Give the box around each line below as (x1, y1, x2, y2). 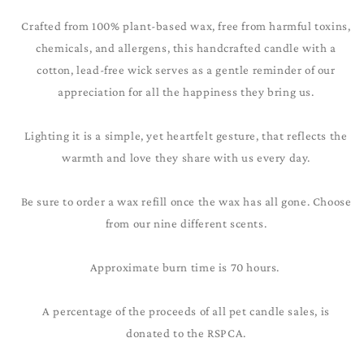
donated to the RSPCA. (126, 327, 246, 340)
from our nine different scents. (105, 217, 267, 230)
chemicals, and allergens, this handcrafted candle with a (36, 41, 336, 54)
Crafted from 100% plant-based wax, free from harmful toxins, (21, 19, 351, 32)
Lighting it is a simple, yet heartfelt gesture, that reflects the (24, 129, 348, 142)
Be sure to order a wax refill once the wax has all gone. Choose (20, 195, 352, 208)
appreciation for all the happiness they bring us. (58, 85, 314, 98)
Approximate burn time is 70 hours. (89, 261, 283, 274)
